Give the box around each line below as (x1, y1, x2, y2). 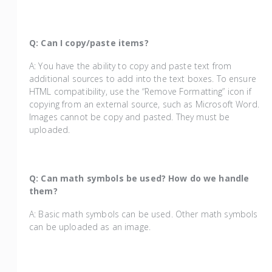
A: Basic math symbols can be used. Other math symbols (29, 208, 258, 220)
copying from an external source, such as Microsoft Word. (29, 98, 259, 110)
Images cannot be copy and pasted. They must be (29, 111, 230, 123)
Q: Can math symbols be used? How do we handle (29, 172, 250, 185)
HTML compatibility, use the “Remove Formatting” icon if (29, 86, 251, 98)
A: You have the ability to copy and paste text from (29, 60, 232, 72)
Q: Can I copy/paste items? (29, 37, 151, 49)
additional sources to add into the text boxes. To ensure (29, 73, 256, 85)
